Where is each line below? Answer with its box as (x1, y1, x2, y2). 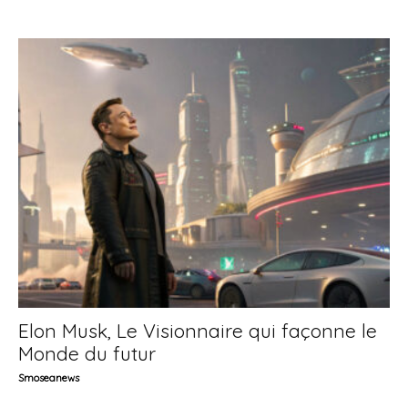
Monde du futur (18, 342, 156, 366)
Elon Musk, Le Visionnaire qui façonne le (18, 319, 377, 343)
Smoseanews (18, 372, 79, 385)
